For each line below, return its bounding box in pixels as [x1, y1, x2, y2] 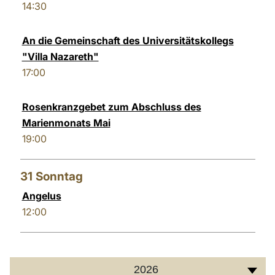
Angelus [21, 190, 61, 202]
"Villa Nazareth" [21, 50, 99, 63]
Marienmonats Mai [21, 117, 110, 129]
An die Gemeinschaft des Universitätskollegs [21, 34, 234, 47]
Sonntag [35, 169, 83, 184]
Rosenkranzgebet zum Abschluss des [21, 101, 201, 113]
